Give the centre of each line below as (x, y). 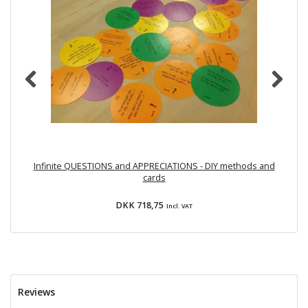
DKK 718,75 (140, 205)
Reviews (36, 291)
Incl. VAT (179, 206)
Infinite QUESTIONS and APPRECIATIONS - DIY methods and (154, 166)
